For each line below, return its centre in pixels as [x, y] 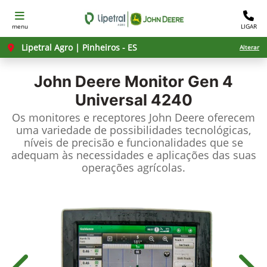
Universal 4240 [133, 100]
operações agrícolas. [133, 167]
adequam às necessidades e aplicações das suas [133, 155]
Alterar [249, 47]
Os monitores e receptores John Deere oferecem [133, 117]
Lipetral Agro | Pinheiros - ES [78, 47]
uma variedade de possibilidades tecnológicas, [133, 130]
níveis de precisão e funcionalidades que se [133, 142]
